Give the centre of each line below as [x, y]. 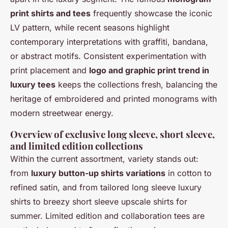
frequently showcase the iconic [151, 13]
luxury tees [33, 84]
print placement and [50, 70]
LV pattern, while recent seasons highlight [90, 27]
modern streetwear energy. [62, 113]
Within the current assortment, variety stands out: [104, 159]
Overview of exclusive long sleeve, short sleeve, [112, 134]
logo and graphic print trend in [149, 70]
